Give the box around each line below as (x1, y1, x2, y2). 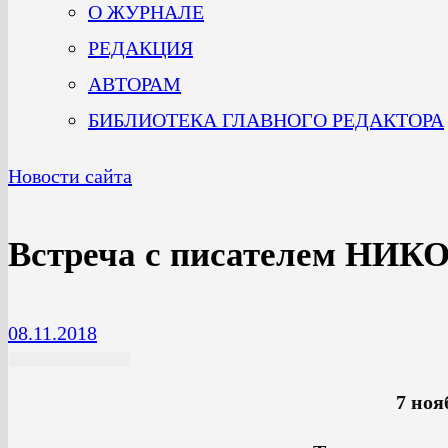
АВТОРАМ (88, 73, 181, 95)
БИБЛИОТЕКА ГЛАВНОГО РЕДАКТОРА (88, 109, 444, 131)
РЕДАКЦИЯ (88, 37, 193, 59)
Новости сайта (8, 165, 132, 187)
